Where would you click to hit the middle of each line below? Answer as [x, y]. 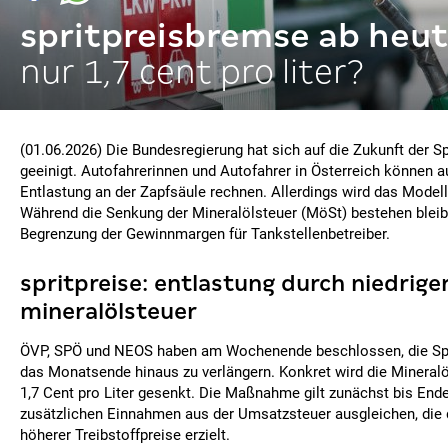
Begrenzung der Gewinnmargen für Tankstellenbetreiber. [205, 234]
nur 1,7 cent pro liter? [192, 71]
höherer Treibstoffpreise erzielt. [125, 435]
